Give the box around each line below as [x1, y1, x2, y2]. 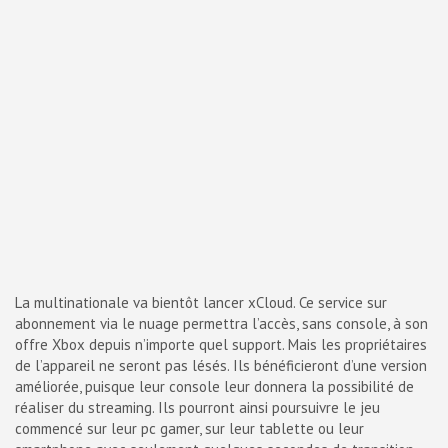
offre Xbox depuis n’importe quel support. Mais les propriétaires [15, 335, 427, 354]
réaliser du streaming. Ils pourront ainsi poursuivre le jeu [15, 398, 380, 417]
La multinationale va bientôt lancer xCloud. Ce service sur [15, 293, 387, 312]
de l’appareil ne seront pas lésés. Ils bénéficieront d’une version [15, 356, 427, 375]
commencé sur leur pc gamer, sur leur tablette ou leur [15, 419, 364, 438]
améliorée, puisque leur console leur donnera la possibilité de [15, 377, 414, 396]
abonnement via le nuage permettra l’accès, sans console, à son [15, 314, 428, 333]
